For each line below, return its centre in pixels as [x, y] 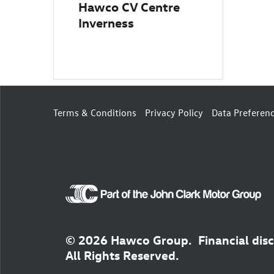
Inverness [106, 22]
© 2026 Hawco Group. [128, 240]
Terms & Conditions [95, 112]
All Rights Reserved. [122, 255]
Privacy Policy [174, 112]
